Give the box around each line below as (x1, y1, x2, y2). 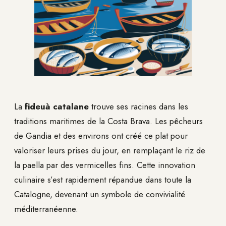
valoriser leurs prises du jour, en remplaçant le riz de (14, 144, 205, 156)
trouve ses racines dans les (89, 100, 188, 112)
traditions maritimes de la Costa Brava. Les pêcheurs (14, 115, 203, 127)
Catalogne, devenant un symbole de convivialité (14, 188, 185, 200)
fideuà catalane (25, 100, 89, 112)
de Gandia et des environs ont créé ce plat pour (14, 129, 188, 142)
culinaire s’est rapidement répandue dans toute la (14, 173, 191, 186)
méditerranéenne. (14, 202, 78, 215)
